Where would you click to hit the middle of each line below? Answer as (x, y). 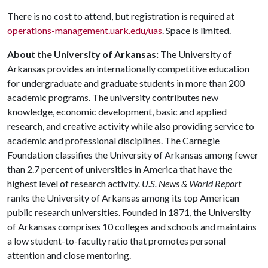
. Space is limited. (197, 30)
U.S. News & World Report (191, 183)
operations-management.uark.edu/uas (85, 30)
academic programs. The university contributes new (113, 97)
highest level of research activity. (74, 183)
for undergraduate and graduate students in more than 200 (126, 83)
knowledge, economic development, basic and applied (117, 112)
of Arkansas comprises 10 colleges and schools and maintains (132, 226)
